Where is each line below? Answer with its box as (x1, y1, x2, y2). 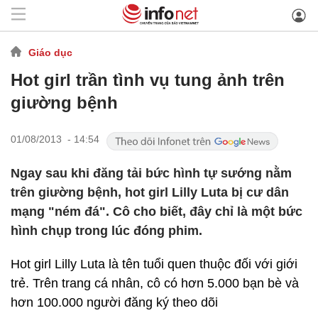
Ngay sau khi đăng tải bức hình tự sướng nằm (11, 166, 292, 180)
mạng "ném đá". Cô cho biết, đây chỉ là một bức (11, 204, 302, 219)
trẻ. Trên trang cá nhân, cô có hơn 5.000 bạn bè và (11, 276, 299, 290)
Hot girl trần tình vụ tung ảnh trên (11, 70, 285, 89)
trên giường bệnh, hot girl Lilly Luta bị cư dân (11, 185, 289, 199)
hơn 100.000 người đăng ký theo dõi (11, 295, 218, 309)
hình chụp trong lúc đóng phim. (11, 224, 202, 238)
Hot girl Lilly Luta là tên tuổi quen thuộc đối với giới (11, 257, 297, 271)
